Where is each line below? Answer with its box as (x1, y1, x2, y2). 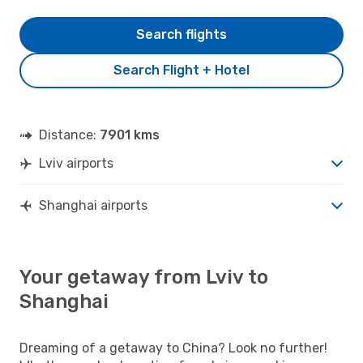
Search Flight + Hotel (113, 62, 250, 78)
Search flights (136, 26, 227, 42)
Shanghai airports (39, 197, 147, 213)
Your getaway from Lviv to (19, 265, 268, 288)
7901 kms (100, 126, 160, 143)
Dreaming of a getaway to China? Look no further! (19, 340, 327, 356)
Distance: (39, 126, 100, 143)
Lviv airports (39, 155, 113, 171)
